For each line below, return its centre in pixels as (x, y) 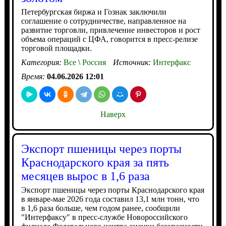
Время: (34, 76)
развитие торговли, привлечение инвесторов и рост (110, 30)
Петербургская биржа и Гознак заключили (94, 12)
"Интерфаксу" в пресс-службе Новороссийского (104, 217)
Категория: (42, 62)
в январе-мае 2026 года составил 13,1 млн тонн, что (110, 199)
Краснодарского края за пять (95, 162)
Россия (93, 62)
